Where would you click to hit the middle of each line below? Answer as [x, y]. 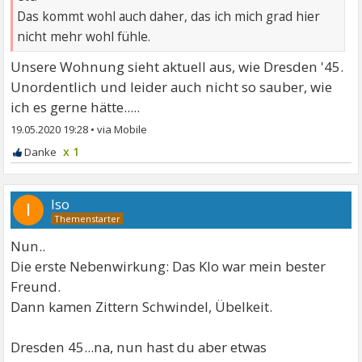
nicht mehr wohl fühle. [84, 37]
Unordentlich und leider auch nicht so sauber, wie [172, 87]
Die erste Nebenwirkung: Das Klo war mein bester [168, 267]
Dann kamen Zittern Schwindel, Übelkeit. [142, 307]
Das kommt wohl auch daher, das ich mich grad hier [169, 17]
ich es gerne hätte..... [76, 107]
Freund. [36, 287]
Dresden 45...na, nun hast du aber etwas [139, 347]
